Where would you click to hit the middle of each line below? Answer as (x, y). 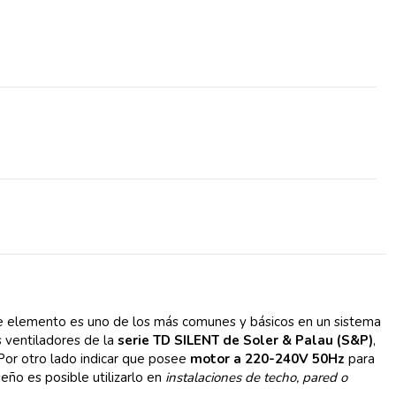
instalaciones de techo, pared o (257, 378)
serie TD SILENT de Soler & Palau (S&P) (246, 341)
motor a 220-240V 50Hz (268, 359)
